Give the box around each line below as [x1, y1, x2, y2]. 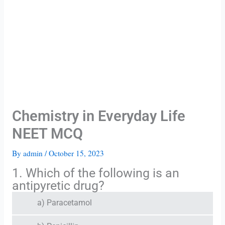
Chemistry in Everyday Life [12, 107, 185, 125]
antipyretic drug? [12, 178, 104, 193]
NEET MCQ [12, 125, 83, 143]
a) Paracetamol [37, 198, 92, 207]
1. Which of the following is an [12, 165, 179, 180]
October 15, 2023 [48, 148, 104, 159]
